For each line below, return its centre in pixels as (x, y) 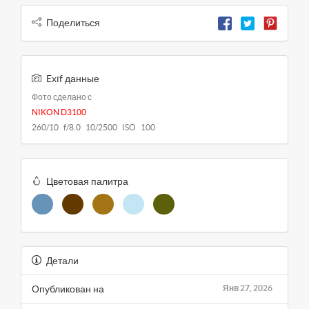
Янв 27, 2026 (248, 288)
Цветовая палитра (87, 182)
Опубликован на (68, 289)
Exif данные (73, 79)
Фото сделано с (62, 97)
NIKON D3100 (59, 112)
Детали (62, 261)
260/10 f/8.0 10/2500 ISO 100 (93, 128)
